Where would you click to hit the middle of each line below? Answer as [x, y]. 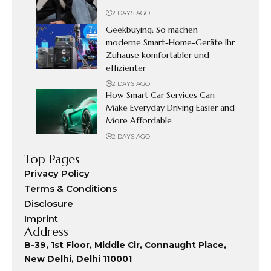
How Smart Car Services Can [160, 95]
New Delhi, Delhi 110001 [78, 259]
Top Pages [52, 159]
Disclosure [49, 203]
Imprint [41, 218]
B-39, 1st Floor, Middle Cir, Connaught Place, [125, 245]
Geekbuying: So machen [152, 29]
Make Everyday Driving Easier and [170, 107]
